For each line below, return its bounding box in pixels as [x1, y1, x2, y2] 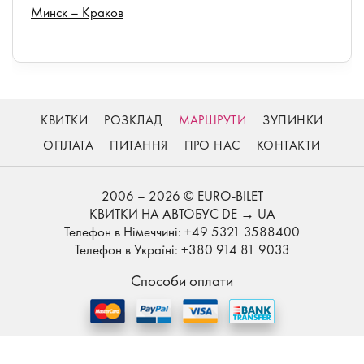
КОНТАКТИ [256, 136, 321, 154]
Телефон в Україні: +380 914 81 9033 [74, 240, 290, 258]
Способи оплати [131, 270, 233, 291]
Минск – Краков [31, 2, 123, 21]
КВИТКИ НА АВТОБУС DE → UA [89, 204, 275, 223]
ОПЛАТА [43, 136, 94, 154]
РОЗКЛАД [104, 110, 162, 128]
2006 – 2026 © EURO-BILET [101, 186, 263, 205]
